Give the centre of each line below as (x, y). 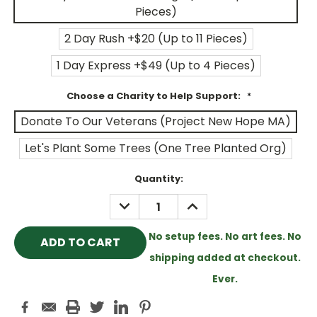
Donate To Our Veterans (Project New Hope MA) (156, 122)
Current (34, 179)
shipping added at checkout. (225, 258)
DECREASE (144, 202)
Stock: (30, 192)
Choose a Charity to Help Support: (154, 96)
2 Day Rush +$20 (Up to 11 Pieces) (156, 39)
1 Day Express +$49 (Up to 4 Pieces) (156, 66)
